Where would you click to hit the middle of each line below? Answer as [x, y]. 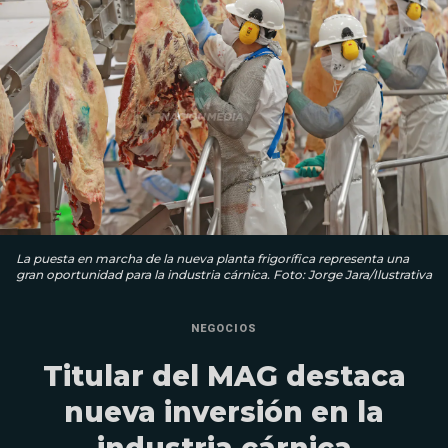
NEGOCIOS [224, 329]
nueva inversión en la [224, 412]
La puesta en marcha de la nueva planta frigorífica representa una [212, 259]
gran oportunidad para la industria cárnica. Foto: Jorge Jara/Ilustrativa [224, 275]
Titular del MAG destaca [224, 376]
